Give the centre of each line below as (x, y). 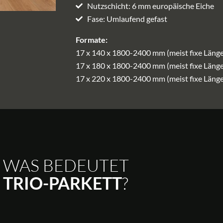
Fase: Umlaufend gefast (127, 19)
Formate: (92, 40)
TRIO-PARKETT (62, 183)
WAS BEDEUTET (66, 166)
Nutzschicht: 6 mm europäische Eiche (150, 6)
